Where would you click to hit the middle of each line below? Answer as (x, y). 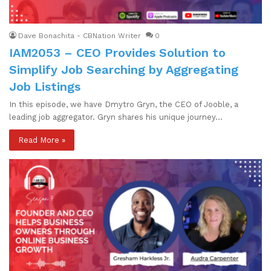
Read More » (42, 140)
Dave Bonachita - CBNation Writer (80, 35)
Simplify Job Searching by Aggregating (124, 69)
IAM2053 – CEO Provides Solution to (117, 52)
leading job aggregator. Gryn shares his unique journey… (116, 117)
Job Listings (45, 86)
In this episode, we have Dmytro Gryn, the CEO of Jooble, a (124, 104)
